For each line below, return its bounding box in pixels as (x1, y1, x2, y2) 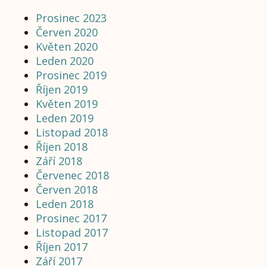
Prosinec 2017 (36, 211, 107, 225)
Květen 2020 (36, 39, 98, 54)
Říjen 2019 (36, 82, 88, 97)
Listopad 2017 (36, 225, 108, 240)
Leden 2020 (36, 54, 94, 68)
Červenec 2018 (36, 168, 109, 182)
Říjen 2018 (36, 139, 88, 154)
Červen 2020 (36, 25, 98, 39)
